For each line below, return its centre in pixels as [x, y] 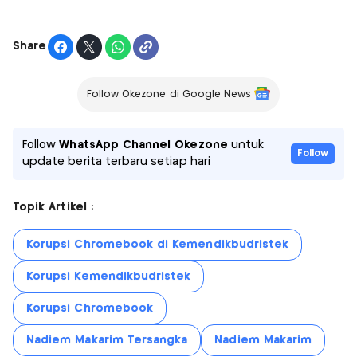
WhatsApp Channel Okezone [143, 145]
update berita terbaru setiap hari [116, 161]
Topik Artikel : [53, 207]
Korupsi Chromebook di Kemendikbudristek [158, 244]
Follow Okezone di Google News [169, 94]
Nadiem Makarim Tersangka [107, 340]
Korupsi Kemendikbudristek [109, 276]
